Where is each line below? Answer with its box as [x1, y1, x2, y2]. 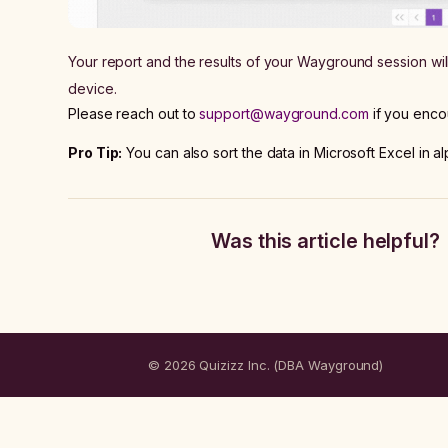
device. [68, 80, 117, 98]
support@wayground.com [199, 105, 369, 123]
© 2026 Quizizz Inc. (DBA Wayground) [148, 357, 384, 374]
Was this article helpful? [211, 229, 440, 254]
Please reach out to [68, 105, 200, 123]
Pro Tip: [68, 144, 123, 162]
